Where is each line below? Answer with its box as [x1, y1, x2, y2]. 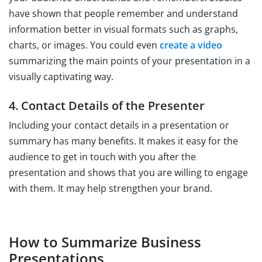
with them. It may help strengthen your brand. [9, 181, 212, 195]
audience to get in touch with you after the [9, 150, 196, 163]
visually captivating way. [9, 70, 113, 83]
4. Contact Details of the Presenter [9, 97, 205, 113]
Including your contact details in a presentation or [9, 118, 229, 132]
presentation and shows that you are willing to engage [9, 166, 248, 179]
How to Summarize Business [9, 232, 201, 251]
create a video [160, 38, 222, 51]
